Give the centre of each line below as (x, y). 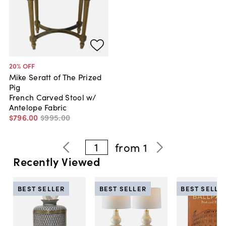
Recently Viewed (56, 161)
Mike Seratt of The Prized (55, 77)
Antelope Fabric (38, 107)
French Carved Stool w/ (52, 97)
